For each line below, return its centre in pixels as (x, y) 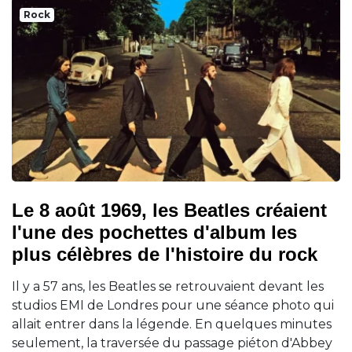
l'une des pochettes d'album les (154, 233)
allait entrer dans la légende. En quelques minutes (172, 324)
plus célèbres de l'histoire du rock (165, 255)
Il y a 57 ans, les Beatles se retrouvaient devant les (168, 287)
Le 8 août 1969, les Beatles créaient (169, 211)
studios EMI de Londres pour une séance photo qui (173, 306)
